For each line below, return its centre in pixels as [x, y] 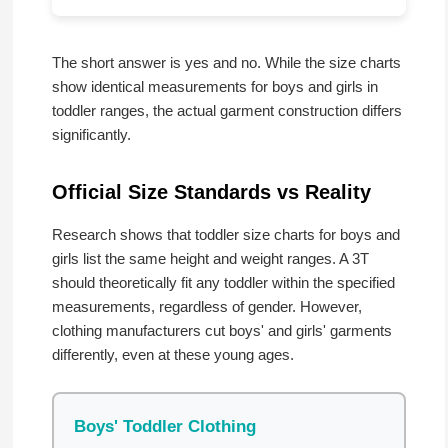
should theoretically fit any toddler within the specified [223, 283]
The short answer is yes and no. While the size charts [226, 63]
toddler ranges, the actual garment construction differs [226, 111]
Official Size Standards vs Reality [211, 192]
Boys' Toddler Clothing [164, 427]
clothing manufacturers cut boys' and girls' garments [221, 331]
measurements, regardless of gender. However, [206, 307]
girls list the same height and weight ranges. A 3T [210, 259]
